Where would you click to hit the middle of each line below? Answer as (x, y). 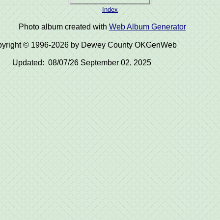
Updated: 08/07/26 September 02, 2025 (82, 62)
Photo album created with (64, 27)
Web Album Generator (147, 27)
